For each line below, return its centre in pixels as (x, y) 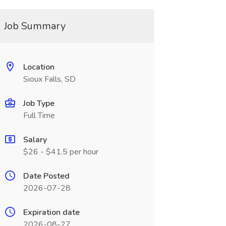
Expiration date (51, 212)
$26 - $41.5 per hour (61, 152)
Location (39, 67)
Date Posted (46, 176)
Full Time (39, 116)
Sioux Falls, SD (49, 79)
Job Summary (35, 26)
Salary (35, 140)
